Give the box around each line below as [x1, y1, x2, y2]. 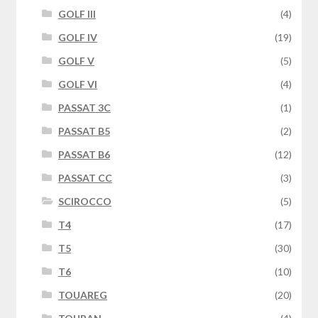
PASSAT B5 [57, 125, 110, 138]
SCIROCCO [57, 195, 111, 208]
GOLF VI [57, 78, 97, 91]
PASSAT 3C [57, 102, 111, 114]
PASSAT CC [57, 172, 112, 185]
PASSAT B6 [57, 148, 110, 161]
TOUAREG [57, 289, 107, 302]
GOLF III [57, 8, 96, 21]
